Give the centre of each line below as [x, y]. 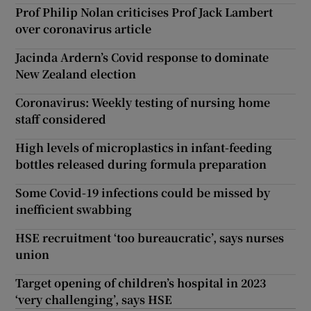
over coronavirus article [84, 29]
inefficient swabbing [74, 210]
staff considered [61, 119]
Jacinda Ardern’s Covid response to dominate [142, 58]
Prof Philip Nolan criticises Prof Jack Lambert [144, 12]
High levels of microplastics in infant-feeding [144, 148]
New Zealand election [76, 74]
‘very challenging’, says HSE [94, 300]
